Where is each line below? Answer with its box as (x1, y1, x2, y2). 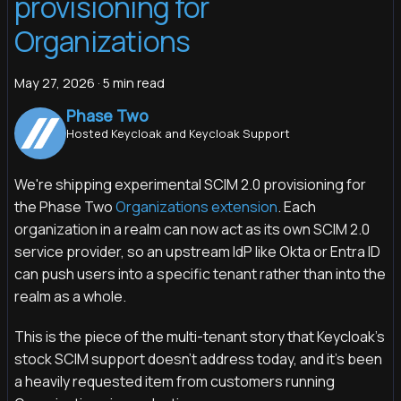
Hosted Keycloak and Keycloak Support (65, 125, 290, 142)
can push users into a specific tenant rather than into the (14, 263, 386, 284)
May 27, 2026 (14, 74, 95, 91)
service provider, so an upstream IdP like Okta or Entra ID (14, 241, 380, 261)
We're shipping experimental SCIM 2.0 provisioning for (14, 174, 366, 194)
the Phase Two (14, 196, 115, 217)
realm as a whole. (14, 286, 126, 306)
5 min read (103, 74, 165, 91)
